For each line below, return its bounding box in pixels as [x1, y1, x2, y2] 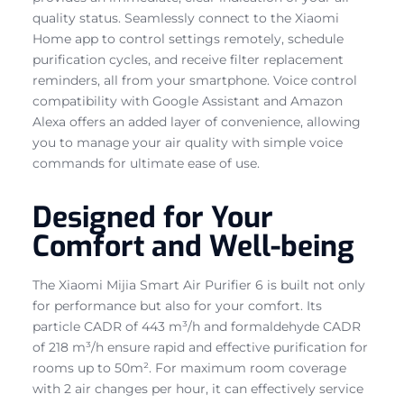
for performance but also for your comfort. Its [32, 297, 322, 314]
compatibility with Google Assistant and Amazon [32, 92, 343, 109]
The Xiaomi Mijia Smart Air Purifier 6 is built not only [32, 276, 365, 293]
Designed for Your [32, 197, 273, 236]
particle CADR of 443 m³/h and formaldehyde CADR [32, 317, 361, 335]
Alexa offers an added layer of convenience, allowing [32, 113, 361, 130]
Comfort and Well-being [32, 226, 354, 265]
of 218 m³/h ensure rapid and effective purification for [32, 338, 368, 355]
